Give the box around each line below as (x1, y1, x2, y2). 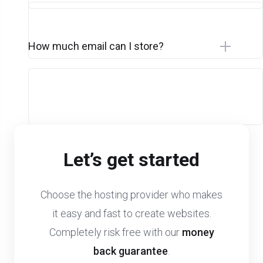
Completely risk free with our (49, 226, 182, 239)
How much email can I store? (28, 40, 164, 53)
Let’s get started (63, 149, 200, 171)
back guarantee (93, 245, 168, 258)
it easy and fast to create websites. (52, 207, 211, 220)
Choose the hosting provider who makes (41, 188, 222, 201)
